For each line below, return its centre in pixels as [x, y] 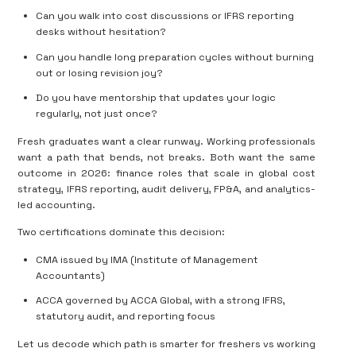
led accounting [55, 205]
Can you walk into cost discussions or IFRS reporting [165, 16]
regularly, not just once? [97, 114]
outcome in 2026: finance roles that [116, 173]
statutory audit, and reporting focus [126, 317]
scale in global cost [264, 173]
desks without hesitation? [101, 32]
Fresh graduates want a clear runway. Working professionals [166, 141]
